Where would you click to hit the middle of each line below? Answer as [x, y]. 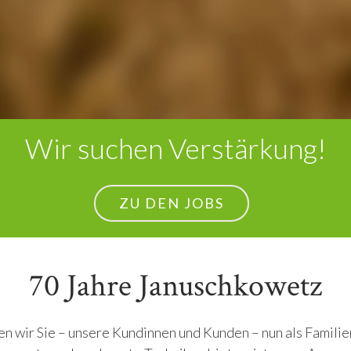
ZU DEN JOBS [172, 203]
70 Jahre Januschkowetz [175, 286]
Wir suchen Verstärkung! [175, 148]
